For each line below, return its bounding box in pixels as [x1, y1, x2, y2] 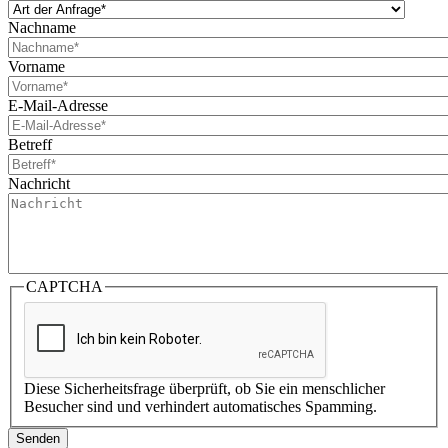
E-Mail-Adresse [8, 97, 108, 115]
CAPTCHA [26, 278, 103, 296]
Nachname [8, 19, 76, 37]
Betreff [8, 136, 52, 154]
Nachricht [8, 175, 70, 193]
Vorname [8, 58, 65, 76]
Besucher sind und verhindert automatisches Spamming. [24, 397, 377, 415]
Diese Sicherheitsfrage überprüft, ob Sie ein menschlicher [24, 379, 385, 397]
